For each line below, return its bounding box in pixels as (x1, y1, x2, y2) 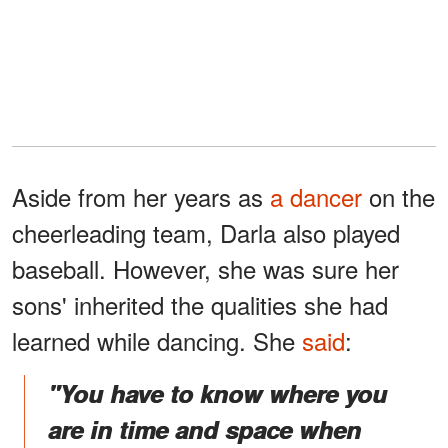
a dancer (270, 178, 362, 214)
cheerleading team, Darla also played (12, 214, 400, 250)
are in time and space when (48, 411, 361, 446)
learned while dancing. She (12, 322, 302, 358)
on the (362, 178, 435, 214)
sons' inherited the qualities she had (12, 286, 388, 322)
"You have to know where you (48, 375, 387, 410)
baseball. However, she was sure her (12, 250, 399, 286)
